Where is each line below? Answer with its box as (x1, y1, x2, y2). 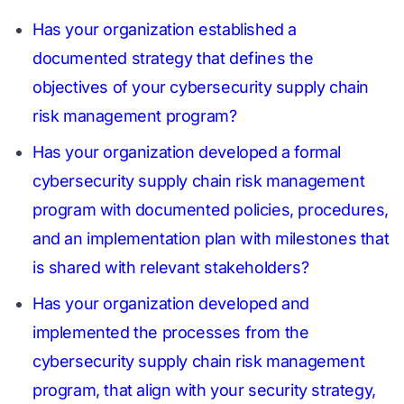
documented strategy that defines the (32, 49, 314, 68)
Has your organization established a (32, 20, 298, 39)
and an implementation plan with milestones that (32, 229, 390, 248)
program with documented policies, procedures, (32, 200, 390, 219)
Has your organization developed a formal (32, 142, 342, 161)
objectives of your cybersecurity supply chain (32, 78, 370, 96)
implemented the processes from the (32, 323, 309, 342)
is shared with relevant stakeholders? (32, 258, 309, 277)
